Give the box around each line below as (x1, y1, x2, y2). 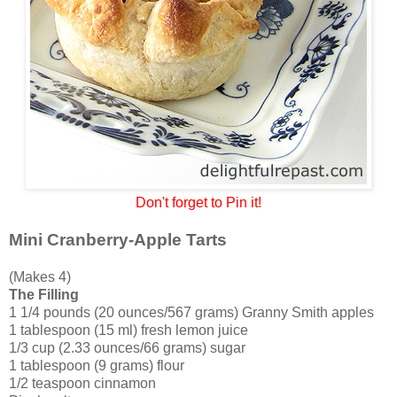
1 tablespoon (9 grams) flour (9, 358, 184, 374)
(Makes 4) (9, 269, 71, 285)
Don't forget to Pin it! (136, 195, 261, 211)
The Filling (9, 287, 79, 303)
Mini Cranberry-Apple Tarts (9, 230, 227, 250)
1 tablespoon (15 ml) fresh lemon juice (9, 323, 248, 339)
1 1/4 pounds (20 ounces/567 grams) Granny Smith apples (9, 305, 374, 321)
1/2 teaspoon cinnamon (9, 376, 156, 392)
